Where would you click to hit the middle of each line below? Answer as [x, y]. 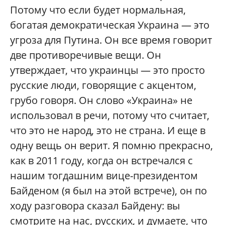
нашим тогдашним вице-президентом [104, 176]
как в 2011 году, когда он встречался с [101, 160]
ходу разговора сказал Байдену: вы [95, 206]
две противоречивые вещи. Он [86, 55]
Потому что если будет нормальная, [98, 10]
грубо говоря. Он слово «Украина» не [101, 100]
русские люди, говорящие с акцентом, [103, 85]
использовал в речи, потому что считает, [110, 115]
